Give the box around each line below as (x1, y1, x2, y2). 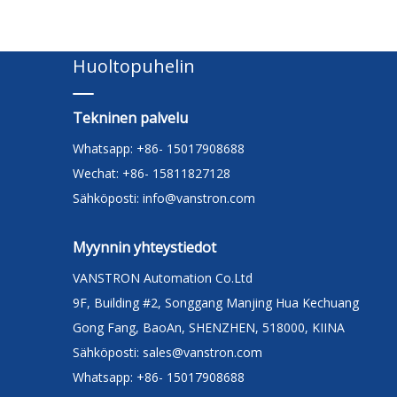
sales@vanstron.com (143, 344, 266, 361)
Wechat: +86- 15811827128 (73, 165, 234, 182)
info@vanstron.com (143, 190, 255, 206)
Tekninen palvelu (73, 108, 188, 128)
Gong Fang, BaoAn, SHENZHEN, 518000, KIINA (73, 319, 345, 336)
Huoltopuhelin (73, 54, 195, 78)
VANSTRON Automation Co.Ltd (73, 269, 253, 286)
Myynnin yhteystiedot (73, 237, 216, 257)
